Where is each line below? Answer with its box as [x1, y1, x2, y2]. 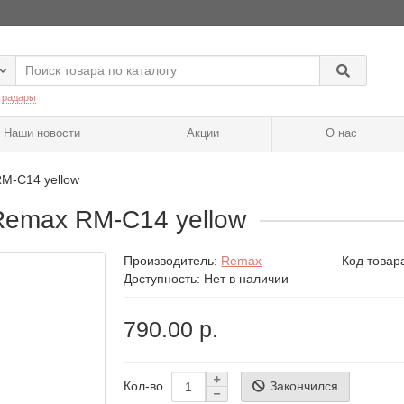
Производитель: [124, 253, 222, 269]
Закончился [270, 378, 339, 393]
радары [2, 92, 36, 104]
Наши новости [3, 126, 80, 141]
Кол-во [124, 379, 164, 394]
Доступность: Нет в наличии [124, 271, 289, 287]
